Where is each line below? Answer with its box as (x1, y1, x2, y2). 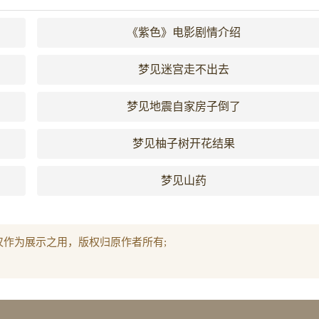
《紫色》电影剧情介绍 (127, 26, 241, 38)
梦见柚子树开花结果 (132, 137, 235, 150)
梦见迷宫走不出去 (138, 63, 229, 75)
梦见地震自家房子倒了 (127, 100, 241, 113)
